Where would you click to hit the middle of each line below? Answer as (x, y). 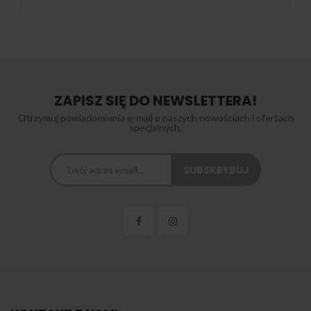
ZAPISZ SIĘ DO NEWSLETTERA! (155, 101)
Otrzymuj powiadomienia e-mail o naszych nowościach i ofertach (155, 118)
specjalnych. (155, 128)
